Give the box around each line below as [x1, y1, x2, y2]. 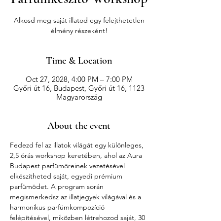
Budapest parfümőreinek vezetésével [10, 161, 127, 170]
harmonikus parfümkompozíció [10, 202, 107, 212]
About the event [47, 119, 110, 132]
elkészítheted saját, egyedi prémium [10, 171, 124, 181]
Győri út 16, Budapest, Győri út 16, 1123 [13, 83, 145, 93]
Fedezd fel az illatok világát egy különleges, [10, 140, 146, 149]
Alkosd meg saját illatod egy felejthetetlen [13, 15, 145, 25]
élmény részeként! [50, 26, 108, 35]
